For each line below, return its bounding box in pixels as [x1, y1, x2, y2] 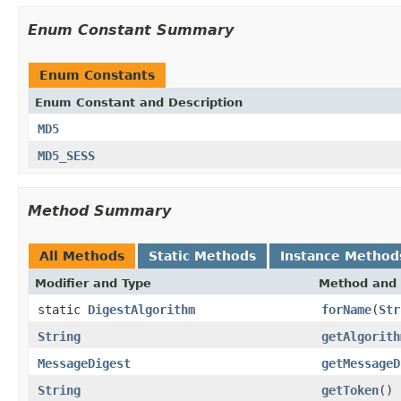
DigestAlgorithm [88, 302, 195, 317]
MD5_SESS [38, 148, 95, 163]
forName [321, 302, 371, 317]
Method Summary [28, 201, 171, 219]
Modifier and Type [35, 276, 151, 290]
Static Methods [149, 248, 256, 263]
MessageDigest [38, 355, 131, 371]
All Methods [39, 248, 124, 263]
